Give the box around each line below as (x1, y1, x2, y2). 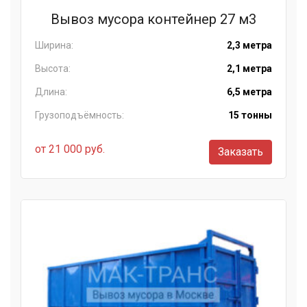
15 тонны (228, 109, 272, 121)
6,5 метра (227, 86, 272, 97)
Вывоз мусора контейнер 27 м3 (51, 10, 256, 27)
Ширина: (35, 39, 73, 51)
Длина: (35, 86, 67, 97)
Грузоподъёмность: (35, 109, 124, 121)
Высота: (35, 62, 71, 74)
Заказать (218, 145, 263, 158)
